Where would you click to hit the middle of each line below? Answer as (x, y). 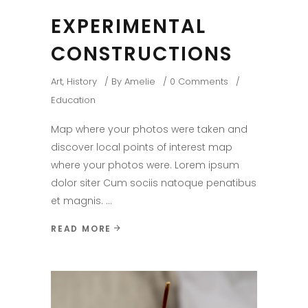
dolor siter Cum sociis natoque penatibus (154, 183)
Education (73, 100)
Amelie (140, 81)
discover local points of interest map (142, 147)
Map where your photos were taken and (149, 129)
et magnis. (78, 200)
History (82, 81)
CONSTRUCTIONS (142, 54)
